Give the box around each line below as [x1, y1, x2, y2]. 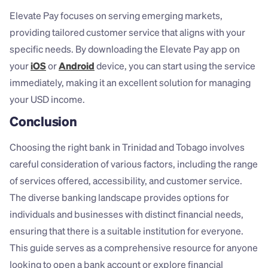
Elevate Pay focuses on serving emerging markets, [10, 9, 223, 22]
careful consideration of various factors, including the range [10, 157, 258, 170]
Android [59, 59, 95, 72]
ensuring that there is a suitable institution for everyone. [10, 224, 243, 237]
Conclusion [10, 112, 77, 130]
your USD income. [10, 93, 85, 106]
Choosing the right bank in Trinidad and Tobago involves [10, 141, 245, 154]
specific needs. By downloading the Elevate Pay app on [10, 42, 240, 56]
